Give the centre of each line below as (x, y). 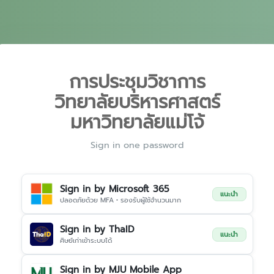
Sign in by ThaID (97, 229)
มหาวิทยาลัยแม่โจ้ (137, 122)
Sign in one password (137, 145)
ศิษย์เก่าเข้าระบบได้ (86, 241)
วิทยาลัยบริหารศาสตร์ (137, 102)
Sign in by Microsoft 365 (114, 189)
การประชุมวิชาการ (137, 82)
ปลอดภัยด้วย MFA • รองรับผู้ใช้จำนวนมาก (120, 200)
